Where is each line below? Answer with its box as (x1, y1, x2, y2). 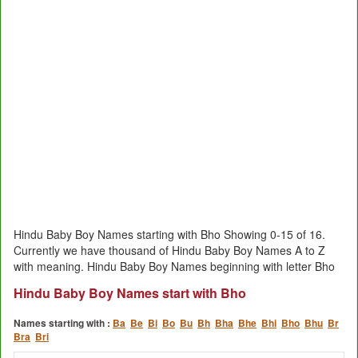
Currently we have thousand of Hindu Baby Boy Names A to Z (14, 241, 325, 258)
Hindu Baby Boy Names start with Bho (14, 283, 246, 302)
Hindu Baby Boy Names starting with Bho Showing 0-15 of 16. (14, 225, 325, 242)
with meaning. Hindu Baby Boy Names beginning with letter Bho (14, 257, 335, 274)
